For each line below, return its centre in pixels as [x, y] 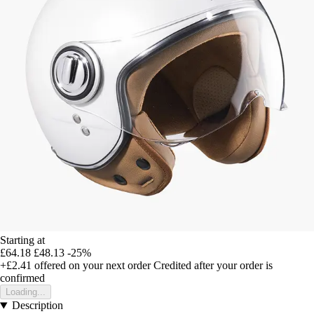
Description [37, 306]
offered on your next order [91, 266]
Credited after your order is [213, 266]
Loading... [26, 292]
